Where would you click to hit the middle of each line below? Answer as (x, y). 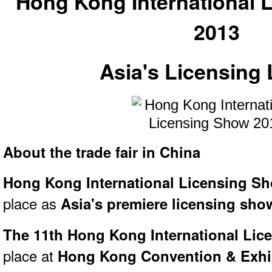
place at (30, 255)
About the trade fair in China (102, 152)
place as (32, 204)
